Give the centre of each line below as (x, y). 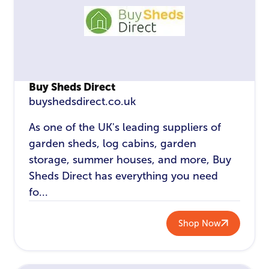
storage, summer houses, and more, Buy (130, 159)
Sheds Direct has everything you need (124, 176)
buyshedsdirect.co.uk (83, 102)
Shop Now (199, 223)
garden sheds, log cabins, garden (113, 143)
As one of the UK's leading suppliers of (125, 127)
